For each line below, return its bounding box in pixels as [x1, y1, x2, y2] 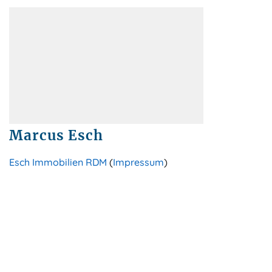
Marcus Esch [9, 126, 103, 144]
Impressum [113, 155, 164, 168]
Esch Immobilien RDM [9, 155, 107, 168]
